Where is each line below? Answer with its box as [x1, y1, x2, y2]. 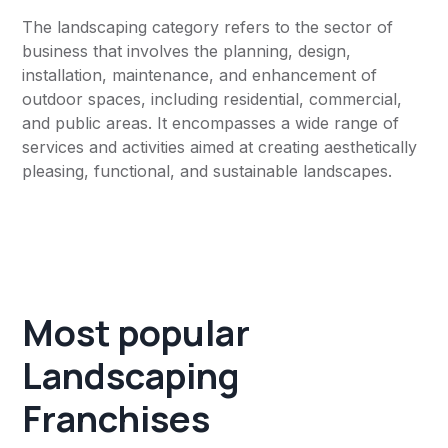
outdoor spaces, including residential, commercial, [22, 89, 403, 109]
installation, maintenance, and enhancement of [22, 65, 378, 85]
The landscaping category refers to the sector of [22, 17, 394, 37]
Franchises [22, 394, 211, 443]
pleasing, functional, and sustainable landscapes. [22, 161, 393, 181]
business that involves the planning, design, [22, 41, 352, 61]
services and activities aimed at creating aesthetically [22, 137, 418, 157]
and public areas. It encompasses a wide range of [22, 113, 400, 133]
